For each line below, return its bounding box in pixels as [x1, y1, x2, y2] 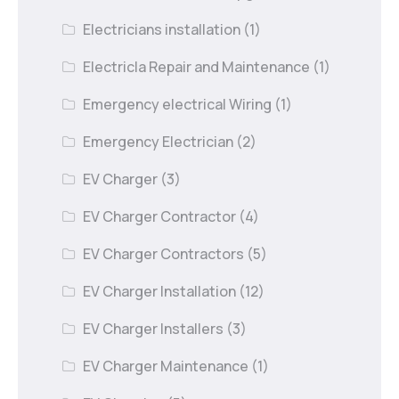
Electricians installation [83, 19, 241, 39]
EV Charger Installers [83, 318, 224, 338]
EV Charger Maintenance [83, 355, 249, 376]
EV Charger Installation [83, 281, 237, 301]
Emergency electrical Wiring [83, 94, 273, 114]
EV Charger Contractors [83, 243, 245, 264]
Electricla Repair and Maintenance [83, 56, 311, 77]
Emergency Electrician [83, 131, 234, 151]
